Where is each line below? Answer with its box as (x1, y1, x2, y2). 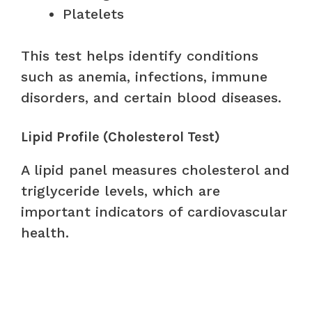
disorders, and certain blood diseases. (21, 88, 281, 106)
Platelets (63, 5, 124, 22)
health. (21, 224, 69, 241)
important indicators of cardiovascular (21, 203, 288, 220)
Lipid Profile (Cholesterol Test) (21, 128, 220, 145)
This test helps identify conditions (21, 47, 258, 64)
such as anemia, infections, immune (21, 68, 267, 85)
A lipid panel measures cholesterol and (21, 161, 290, 178)
